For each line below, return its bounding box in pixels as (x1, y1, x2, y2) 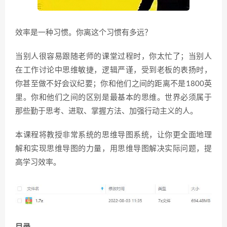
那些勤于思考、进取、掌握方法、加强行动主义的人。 (15, 107, 198, 116)
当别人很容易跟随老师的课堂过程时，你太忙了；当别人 (15, 53, 212, 61)
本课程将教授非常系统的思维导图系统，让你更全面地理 (15, 131, 212, 139)
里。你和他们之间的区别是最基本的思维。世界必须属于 (15, 94, 212, 102)
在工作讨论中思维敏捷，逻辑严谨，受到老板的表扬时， (15, 66, 212, 74)
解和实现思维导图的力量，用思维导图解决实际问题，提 (15, 145, 212, 153)
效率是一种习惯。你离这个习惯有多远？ (15, 29, 152, 37)
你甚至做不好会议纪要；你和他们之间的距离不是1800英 (15, 80, 212, 88)
